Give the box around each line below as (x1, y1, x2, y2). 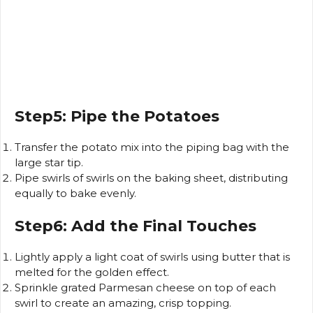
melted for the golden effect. (15, 265, 169, 279)
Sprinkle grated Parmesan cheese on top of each (15, 280, 276, 294)
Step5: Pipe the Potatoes (15, 107, 219, 126)
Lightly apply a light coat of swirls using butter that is (15, 249, 290, 263)
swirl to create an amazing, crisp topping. (15, 296, 231, 310)
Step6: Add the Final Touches (15, 216, 256, 235)
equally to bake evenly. (15, 187, 136, 201)
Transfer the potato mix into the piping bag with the (15, 140, 289, 154)
